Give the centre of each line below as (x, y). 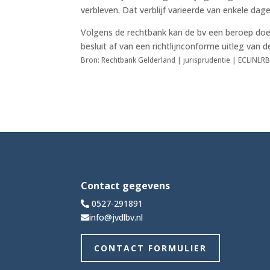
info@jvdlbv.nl (116, 217)
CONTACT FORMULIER (151, 248)
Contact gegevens (126, 185)
